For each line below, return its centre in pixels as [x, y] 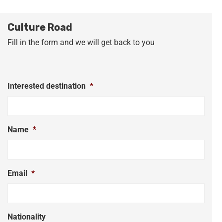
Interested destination [47, 86]
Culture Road [40, 27]
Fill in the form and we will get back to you [81, 42]
